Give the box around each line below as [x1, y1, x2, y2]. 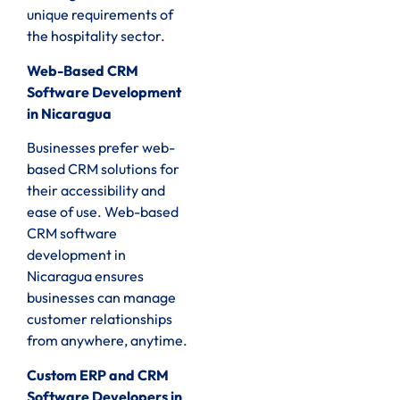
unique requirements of [27, 5, 173, 24]
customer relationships [27, 310, 172, 329]
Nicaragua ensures [27, 267, 144, 286]
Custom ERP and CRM [27, 365, 169, 384]
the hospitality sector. [27, 27, 165, 46]
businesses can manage [27, 288, 176, 307]
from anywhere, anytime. [27, 331, 187, 350]
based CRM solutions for [27, 160, 179, 179]
